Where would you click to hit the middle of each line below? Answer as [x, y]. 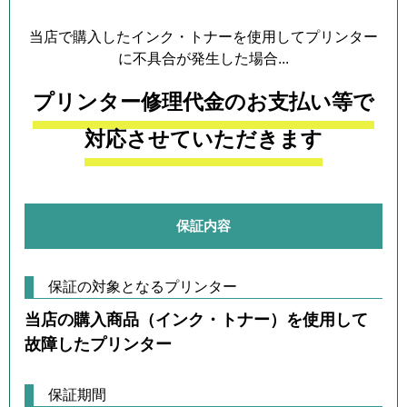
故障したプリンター [98, 345]
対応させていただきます [203, 139]
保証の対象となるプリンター [143, 287]
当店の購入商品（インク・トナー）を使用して [196, 320]
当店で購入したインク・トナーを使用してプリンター [203, 37]
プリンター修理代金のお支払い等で [203, 102]
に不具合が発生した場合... [203, 59]
